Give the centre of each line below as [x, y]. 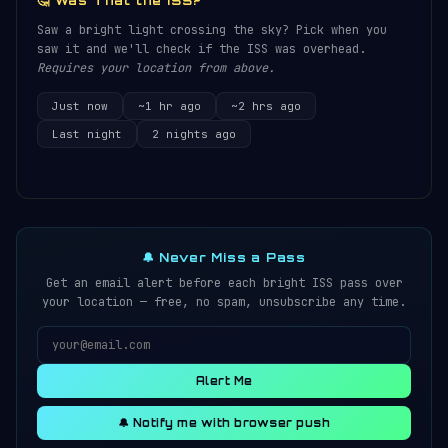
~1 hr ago [169, 106]
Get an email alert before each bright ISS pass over [224, 283]
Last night [87, 134]
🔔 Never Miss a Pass [224, 257]
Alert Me [224, 381]
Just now [80, 106]
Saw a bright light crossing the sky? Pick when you [212, 30]
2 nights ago [194, 134]
